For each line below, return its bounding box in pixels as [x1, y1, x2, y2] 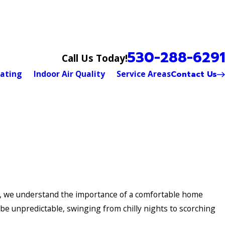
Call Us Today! [62, 51, 128, 65]
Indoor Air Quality [34, 68, 105, 80]
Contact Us [171, 68, 217, 80]
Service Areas [117, 68, 171, 80]
